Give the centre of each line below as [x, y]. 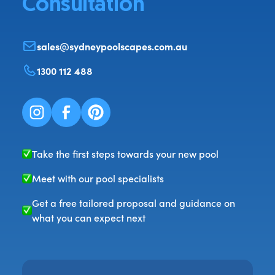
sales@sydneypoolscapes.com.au [112, 46]
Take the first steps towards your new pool [125, 154]
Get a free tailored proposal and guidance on [133, 203]
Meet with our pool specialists [98, 179]
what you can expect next [88, 218]
